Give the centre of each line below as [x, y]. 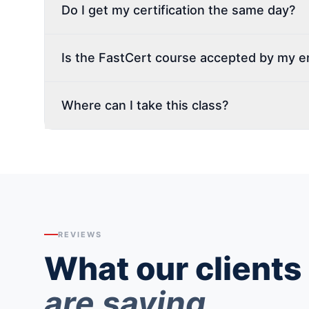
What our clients [173, 268]
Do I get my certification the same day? [178, 10]
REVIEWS [80, 234]
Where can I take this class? [145, 105]
